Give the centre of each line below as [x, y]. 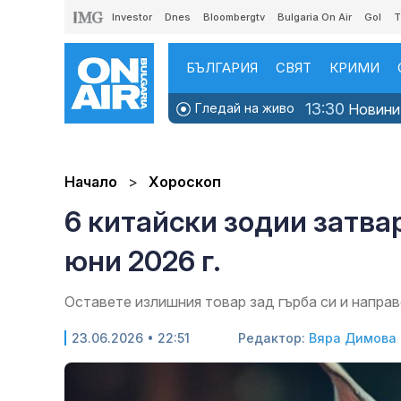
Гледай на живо [243, 108]
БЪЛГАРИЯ [222, 68]
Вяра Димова [353, 338]
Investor [132, 17]
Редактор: [273, 338]
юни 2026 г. [142, 261]
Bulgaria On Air [315, 17]
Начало [91, 182]
